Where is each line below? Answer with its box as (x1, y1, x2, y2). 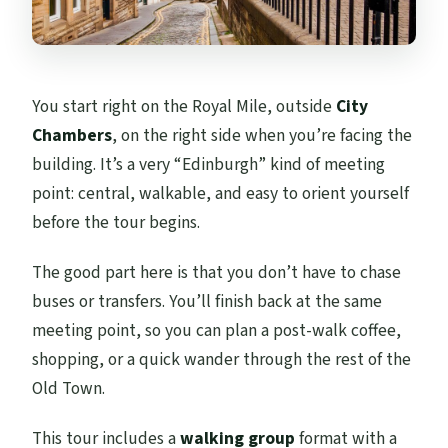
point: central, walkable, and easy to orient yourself (32, 180, 410, 206)
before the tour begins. (32, 209, 201, 235)
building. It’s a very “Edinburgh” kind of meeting (32, 151, 386, 177)
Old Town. (32, 375, 106, 401)
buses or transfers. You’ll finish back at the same (32, 288, 383, 314)
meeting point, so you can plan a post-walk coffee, (32, 317, 402, 343)
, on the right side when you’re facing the (112, 122, 413, 148)
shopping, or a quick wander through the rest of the (32, 346, 412, 372)
